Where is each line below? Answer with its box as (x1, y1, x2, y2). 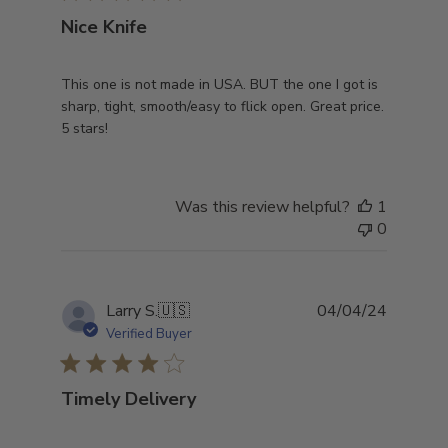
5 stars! (61, 118, 109, 138)
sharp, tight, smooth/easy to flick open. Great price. (61, 96, 385, 116)
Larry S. (106, 299, 159, 322)
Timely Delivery (61, 386, 197, 411)
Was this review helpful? (174, 195, 350, 218)
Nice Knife (61, 14, 148, 39)
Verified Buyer (106, 324, 193, 343)
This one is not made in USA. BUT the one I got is (61, 74, 379, 94)
